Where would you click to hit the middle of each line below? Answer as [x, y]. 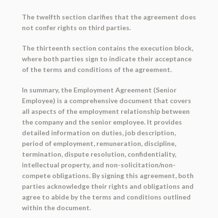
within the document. [56, 208]
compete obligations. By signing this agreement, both [108, 176]
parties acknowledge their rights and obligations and [108, 186]
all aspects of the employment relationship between [106, 111]
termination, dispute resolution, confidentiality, [99, 154]
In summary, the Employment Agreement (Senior [99, 90]
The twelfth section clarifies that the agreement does [109, 17]
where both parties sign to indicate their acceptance [107, 59]
